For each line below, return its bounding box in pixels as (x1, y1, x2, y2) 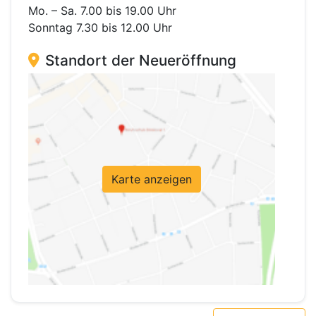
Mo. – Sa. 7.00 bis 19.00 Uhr (28, 4, 176, 18)
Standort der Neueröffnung (45, 51, 236, 70)
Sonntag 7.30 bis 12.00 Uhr (28, 20, 172, 35)
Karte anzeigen (111, 172, 192, 187)
